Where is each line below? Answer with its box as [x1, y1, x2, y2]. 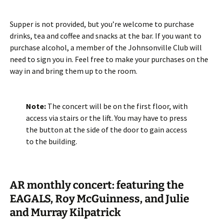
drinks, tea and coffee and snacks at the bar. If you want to [10, 31, 201, 41]
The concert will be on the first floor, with [45, 101, 188, 111]
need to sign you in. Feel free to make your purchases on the [10, 54, 208, 64]
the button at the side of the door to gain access [25, 125, 187, 134]
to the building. [25, 136, 77, 146]
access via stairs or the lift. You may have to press [25, 113, 187, 123]
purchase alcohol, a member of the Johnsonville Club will [10, 43, 202, 52]
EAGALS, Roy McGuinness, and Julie [10, 192, 189, 205]
